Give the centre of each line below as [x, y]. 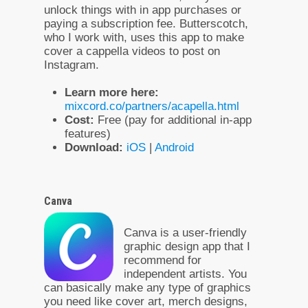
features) [88, 133]
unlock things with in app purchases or [143, 10]
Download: [94, 147]
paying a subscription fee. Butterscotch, [146, 23]
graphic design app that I [187, 246]
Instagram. [71, 65]
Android [174, 147]
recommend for [163, 260]
